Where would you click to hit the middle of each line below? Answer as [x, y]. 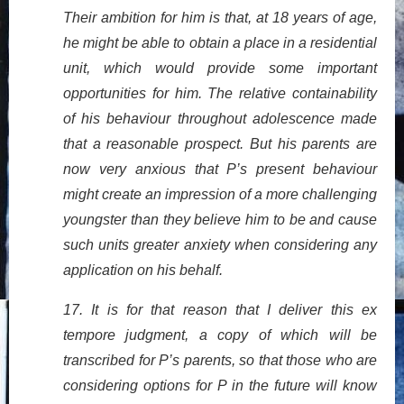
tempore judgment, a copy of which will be [220, 335]
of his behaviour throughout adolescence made [220, 119]
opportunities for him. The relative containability [220, 94]
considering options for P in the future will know [220, 386]
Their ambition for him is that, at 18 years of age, [220, 18]
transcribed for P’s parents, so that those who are [220, 361]
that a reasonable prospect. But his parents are [220, 144]
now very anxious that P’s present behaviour [220, 170]
